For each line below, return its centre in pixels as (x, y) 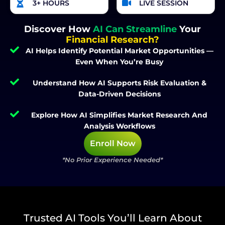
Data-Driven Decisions (119, 94)
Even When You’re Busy (120, 62)
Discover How (59, 29)
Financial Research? (113, 40)
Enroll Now (113, 144)
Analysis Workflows (119, 126)
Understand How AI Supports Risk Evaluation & (119, 83)
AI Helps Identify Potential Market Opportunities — (119, 51)
